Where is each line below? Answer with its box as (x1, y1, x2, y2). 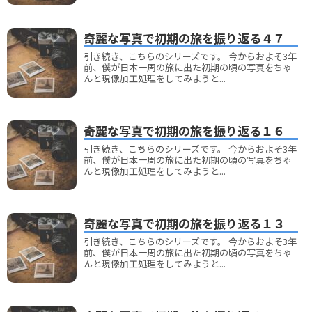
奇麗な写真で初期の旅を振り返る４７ (84, 29, 285, 47)
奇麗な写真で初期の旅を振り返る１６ (84, 121, 285, 139)
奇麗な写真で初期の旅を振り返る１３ (84, 214, 285, 232)
